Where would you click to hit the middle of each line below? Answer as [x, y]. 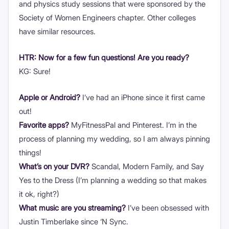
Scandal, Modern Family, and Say [147, 166]
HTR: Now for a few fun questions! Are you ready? [104, 57]
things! [30, 152]
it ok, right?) [39, 194]
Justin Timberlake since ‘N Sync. [74, 221]
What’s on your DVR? [54, 166]
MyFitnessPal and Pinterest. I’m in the [133, 125]
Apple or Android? [50, 97]
